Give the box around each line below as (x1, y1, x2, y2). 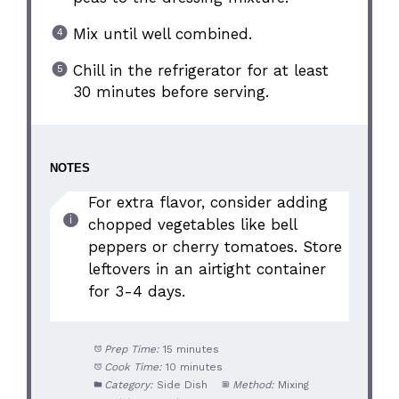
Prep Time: (103, 343, 159, 356)
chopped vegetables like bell (87, 215, 297, 233)
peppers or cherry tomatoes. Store (87, 237, 342, 256)
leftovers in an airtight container (87, 259, 326, 278)
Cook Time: (103, 361, 162, 374)
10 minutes (165, 361, 223, 374)
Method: (232, 379, 274, 392)
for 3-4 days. (87, 281, 185, 300)
